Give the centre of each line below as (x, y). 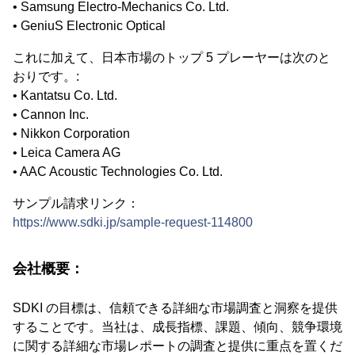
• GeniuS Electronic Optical (89, 26)
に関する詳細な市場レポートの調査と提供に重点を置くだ (177, 346)
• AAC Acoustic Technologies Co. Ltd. (118, 172)
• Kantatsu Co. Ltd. (65, 96)
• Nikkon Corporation (71, 134)
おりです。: (46, 77)
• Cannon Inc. (51, 115)
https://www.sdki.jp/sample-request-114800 (133, 223)
